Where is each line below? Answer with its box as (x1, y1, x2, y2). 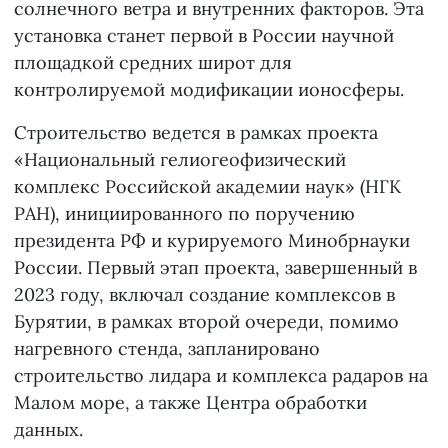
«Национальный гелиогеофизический (14, 148, 346, 172)
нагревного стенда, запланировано (14, 337, 320, 361)
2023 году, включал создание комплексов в (14, 283, 395, 307)
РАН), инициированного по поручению (14, 202, 355, 226)
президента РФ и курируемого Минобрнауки (14, 229, 410, 253)
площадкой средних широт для (14, 51, 292, 75)
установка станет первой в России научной (14, 24, 394, 48)
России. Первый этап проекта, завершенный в (14, 256, 417, 280)
